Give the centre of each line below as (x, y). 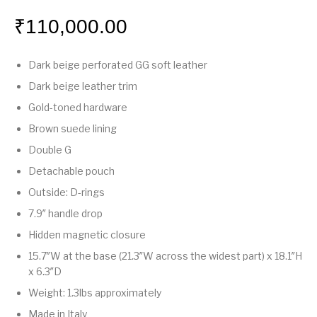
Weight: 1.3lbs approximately (95, 293)
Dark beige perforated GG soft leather (118, 65)
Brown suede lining (73, 129)
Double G (50, 150)
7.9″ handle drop (66, 214)
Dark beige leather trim (83, 86)
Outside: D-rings (67, 192)
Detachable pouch (72, 171)
